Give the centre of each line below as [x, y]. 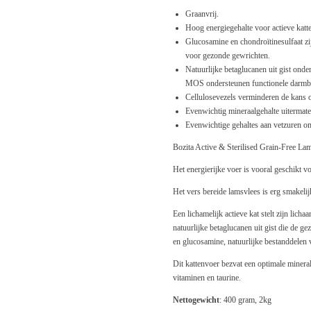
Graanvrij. [202, 14]
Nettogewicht [196, 300]
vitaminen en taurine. [207, 278]
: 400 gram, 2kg [245, 300]
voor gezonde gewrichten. [228, 56]
